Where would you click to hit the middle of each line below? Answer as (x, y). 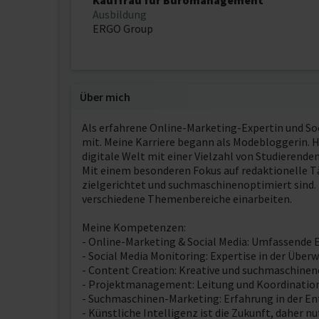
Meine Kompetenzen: (134, 227)
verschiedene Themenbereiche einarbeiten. (187, 199)
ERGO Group (123, 28)
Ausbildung (120, 14)
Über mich (105, 97)
